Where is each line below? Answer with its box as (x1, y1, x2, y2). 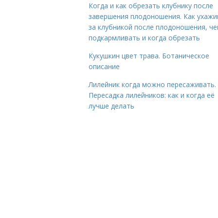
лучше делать (89, 101, 134, 110)
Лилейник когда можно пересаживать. (89, 80, 216, 89)
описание (89, 62, 120, 71)
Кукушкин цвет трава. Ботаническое (89, 51, 209, 60)
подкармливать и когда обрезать (89, 33, 200, 42)
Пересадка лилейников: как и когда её (89, 91, 215, 100)
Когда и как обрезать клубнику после (89, 1, 213, 10)
